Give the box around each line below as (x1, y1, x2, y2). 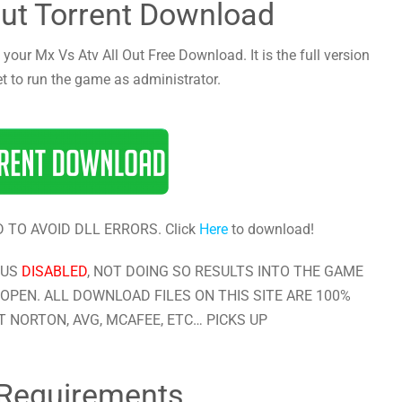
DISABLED (21, 262, 87, 280)
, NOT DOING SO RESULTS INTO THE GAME (86, 262, 363, 280)
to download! (227, 220, 314, 238)
